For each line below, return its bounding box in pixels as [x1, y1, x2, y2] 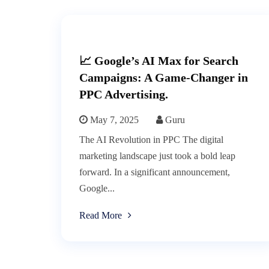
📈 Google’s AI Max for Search [79, 54, 238, 68]
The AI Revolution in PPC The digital [79, 134, 223, 145]
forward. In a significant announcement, [79, 167, 230, 178]
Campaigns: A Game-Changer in [79, 71, 248, 85]
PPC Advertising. [79, 88, 168, 101]
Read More [79, 210, 122, 221]
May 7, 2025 [88, 115, 139, 125]
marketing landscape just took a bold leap [79, 151, 235, 162]
